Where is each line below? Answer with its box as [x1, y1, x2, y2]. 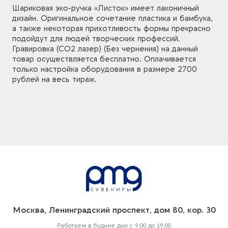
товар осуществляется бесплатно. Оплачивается [12, 54, 196, 64]
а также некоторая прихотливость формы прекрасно [12, 24, 211, 34]
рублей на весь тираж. [12, 75, 97, 84]
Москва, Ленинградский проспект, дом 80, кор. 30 [12, 206, 216, 215]
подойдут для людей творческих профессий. [12, 34, 180, 44]
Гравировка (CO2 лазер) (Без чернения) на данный [12, 44, 198, 54]
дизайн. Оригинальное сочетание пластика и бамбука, [12, 14, 213, 23]
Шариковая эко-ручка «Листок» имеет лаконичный [12, 4, 199, 13]
